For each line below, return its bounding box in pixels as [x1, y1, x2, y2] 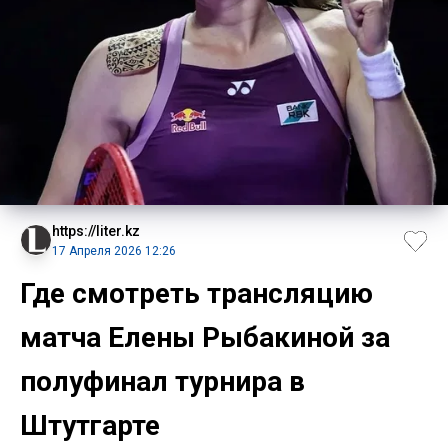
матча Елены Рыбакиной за [20, 320, 390, 354]
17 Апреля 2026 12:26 [52, 243, 176, 258]
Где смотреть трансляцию [20, 276, 373, 310]
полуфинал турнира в [20, 364, 305, 398]
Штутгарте [20, 408, 160, 442]
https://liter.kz [52, 222, 140, 239]
